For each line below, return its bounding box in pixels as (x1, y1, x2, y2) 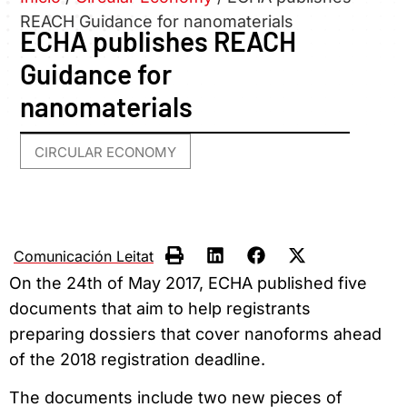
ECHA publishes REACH (20, 25, 297, 58)
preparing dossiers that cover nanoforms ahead (9, 323, 382, 343)
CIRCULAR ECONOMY (35, 144, 177, 162)
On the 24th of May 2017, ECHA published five (9, 273, 367, 293)
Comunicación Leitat (14, 246, 154, 265)
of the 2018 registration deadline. (9, 349, 265, 369)
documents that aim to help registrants (9, 298, 311, 318)
